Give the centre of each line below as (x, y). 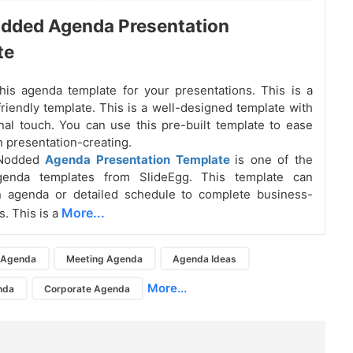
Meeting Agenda (105, 258)
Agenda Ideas (205, 258)
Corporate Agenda (87, 288)
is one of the (274, 160)
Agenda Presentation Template (140, 160)
